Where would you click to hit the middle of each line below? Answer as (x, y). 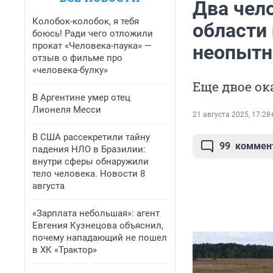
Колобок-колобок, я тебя (86, 21)
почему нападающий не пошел (100, 238)
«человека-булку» (70, 70)
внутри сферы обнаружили (90, 161)
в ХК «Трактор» (65, 250)
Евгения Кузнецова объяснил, (98, 225)
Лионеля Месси (67, 110)
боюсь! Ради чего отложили (93, 34)
